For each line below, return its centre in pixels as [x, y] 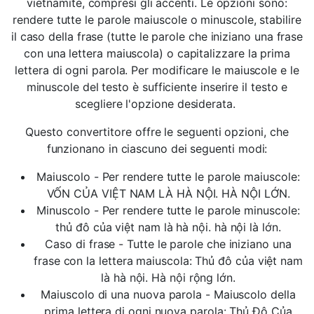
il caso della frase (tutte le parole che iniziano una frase [157, 36]
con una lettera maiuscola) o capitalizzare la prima [157, 53]
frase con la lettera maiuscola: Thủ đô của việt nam [168, 261]
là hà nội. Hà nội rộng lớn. [168, 278]
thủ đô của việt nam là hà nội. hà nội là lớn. [168, 227]
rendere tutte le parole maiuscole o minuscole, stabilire [157, 20]
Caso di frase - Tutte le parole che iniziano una [168, 244]
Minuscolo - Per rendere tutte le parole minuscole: [168, 210]
